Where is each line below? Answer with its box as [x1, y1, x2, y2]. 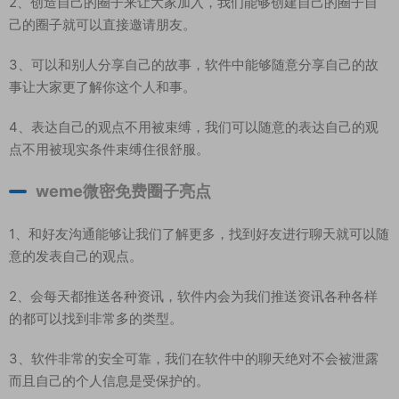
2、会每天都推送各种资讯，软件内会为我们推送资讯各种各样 [9, 288, 378, 305]
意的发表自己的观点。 [9, 248, 142, 265]
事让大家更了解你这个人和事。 [9, 78, 196, 95]
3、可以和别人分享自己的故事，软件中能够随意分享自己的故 [9, 56, 379, 73]
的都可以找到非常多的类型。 [9, 310, 183, 327]
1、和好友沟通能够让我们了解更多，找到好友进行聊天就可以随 [9, 225, 389, 242]
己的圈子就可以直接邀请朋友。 [9, 16, 196, 33]
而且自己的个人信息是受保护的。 [9, 372, 209, 389]
